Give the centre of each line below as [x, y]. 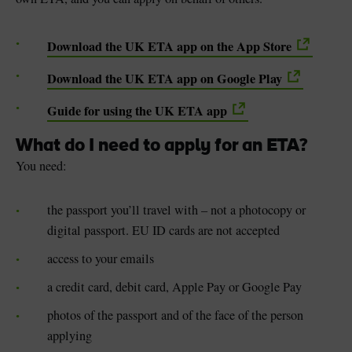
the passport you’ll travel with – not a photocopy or [176, 210]
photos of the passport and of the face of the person [175, 315]
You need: [41, 166]
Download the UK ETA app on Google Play [165, 79]
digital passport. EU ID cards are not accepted [163, 231]
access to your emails [101, 259]
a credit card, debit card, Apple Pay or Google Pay [174, 287]
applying [70, 336]
